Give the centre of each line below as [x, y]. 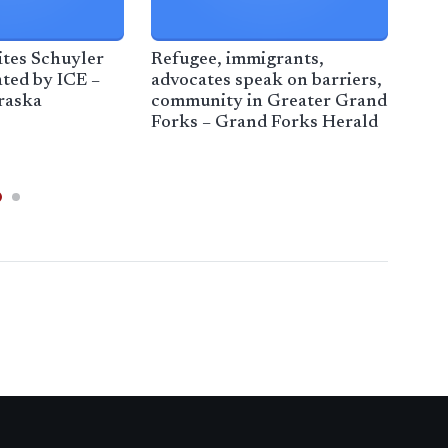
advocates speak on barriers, [267, 81]
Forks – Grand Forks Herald [265, 123]
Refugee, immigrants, [238, 60]
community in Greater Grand [269, 102]
